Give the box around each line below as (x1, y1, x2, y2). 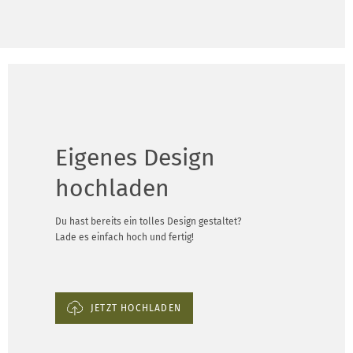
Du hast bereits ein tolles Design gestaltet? (54, 215, 242, 227)
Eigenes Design (54, 143, 215, 172)
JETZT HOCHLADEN (90, 302, 181, 314)
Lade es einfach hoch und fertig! (54, 231, 194, 243)
